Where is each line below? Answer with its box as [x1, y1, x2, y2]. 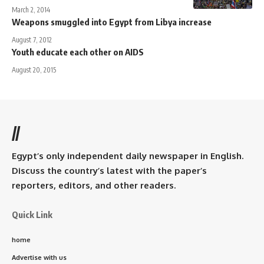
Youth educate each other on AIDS [12, 46, 144, 57]
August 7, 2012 [12, 35, 52, 44]
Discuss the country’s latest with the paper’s [12, 164, 207, 176]
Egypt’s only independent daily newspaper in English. [12, 150, 243, 161]
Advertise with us [12, 253, 67, 262]
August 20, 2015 [12, 65, 56, 74]
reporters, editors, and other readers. [12, 179, 176, 191]
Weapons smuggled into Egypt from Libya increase [12, 16, 212, 27]
